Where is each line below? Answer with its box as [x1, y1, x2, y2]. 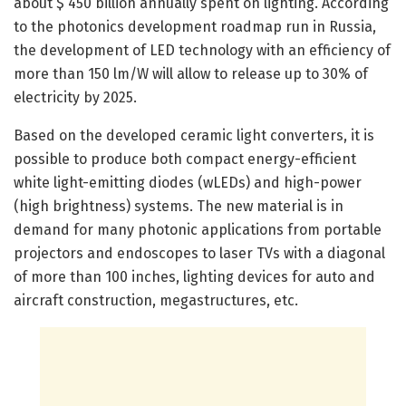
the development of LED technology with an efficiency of [14, 42, 391, 60]
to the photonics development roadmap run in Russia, [14, 18, 376, 36]
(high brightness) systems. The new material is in [14, 198, 343, 216]
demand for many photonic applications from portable [14, 221, 382, 239]
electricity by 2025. [14, 89, 137, 107]
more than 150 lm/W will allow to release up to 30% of [14, 65, 368, 83]
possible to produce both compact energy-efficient [14, 150, 356, 169]
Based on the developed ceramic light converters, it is [14, 127, 374, 145]
